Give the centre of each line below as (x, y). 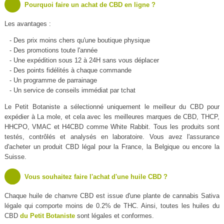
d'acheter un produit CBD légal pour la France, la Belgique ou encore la (112, 147)
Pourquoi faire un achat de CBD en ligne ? (90, 5)
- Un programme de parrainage (53, 80)
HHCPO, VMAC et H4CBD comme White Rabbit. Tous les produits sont (112, 127)
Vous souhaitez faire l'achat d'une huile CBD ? (96, 177)
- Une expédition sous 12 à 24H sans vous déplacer (84, 60)
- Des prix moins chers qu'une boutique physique (79, 40)
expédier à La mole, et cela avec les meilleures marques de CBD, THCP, (112, 117)
